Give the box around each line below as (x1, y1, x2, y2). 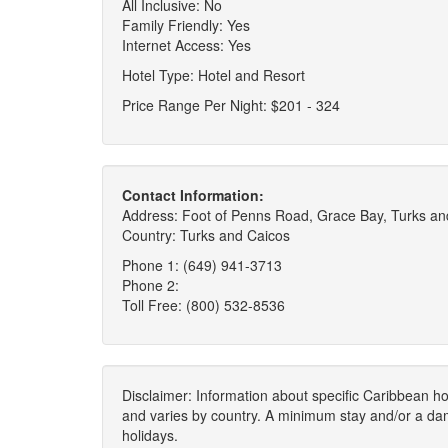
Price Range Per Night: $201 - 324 (122, 95, 340, 115)
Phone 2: (122, 275, 179, 295)
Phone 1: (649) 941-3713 (122, 255, 282, 275)
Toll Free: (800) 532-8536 (122, 295, 285, 315)
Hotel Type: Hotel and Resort (122, 65, 305, 85)
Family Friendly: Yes (122, 15, 250, 35)
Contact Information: (122, 185, 264, 205)
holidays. (122, 425, 178, 445)
